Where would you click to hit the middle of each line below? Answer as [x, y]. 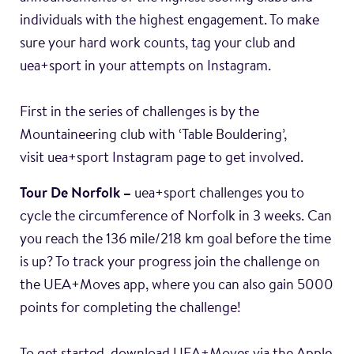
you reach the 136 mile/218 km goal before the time [175, 240]
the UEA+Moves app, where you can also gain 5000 [177, 286]
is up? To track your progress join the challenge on [170, 263]
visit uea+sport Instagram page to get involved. [162, 159]
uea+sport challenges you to [218, 194]
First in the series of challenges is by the [139, 113]
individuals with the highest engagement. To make [169, 21]
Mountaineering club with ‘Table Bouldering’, [153, 136]
